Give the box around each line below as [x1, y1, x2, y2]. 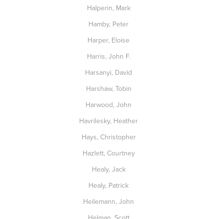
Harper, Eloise [88, 35, 131, 45]
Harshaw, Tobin [86, 84, 133, 93]
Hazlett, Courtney [82, 148, 137, 158]
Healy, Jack [91, 164, 128, 174]
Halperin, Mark [87, 3, 132, 13]
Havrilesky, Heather [79, 116, 140, 126]
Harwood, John [86, 100, 133, 109]
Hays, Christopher [81, 132, 138, 142]
